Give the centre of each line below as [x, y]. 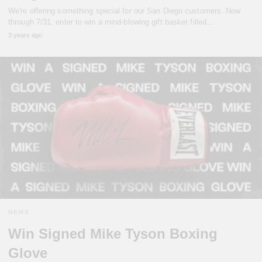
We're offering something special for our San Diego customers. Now [125, 11]
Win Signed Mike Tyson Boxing [113, 234]
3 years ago [25, 35]
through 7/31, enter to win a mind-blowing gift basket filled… [111, 22]
